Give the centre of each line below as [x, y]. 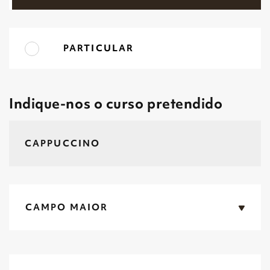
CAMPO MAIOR [67, 207]
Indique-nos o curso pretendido [116, 103]
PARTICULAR [99, 48]
